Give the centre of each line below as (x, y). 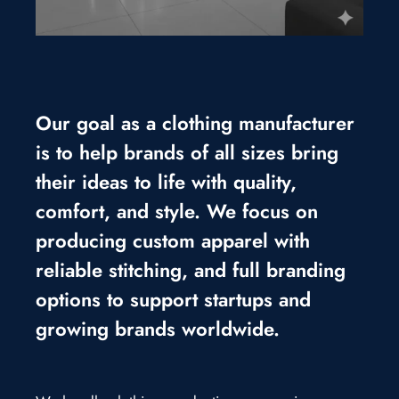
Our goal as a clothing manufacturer (195, 122)
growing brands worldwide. (158, 328)
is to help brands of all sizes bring (187, 152)
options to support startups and (173, 299)
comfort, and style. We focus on (177, 211)
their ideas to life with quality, (166, 181)
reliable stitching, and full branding (191, 269)
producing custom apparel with (173, 240)
